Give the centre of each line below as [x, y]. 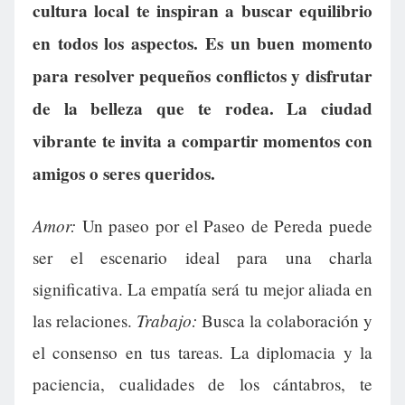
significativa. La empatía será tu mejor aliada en [202, 288]
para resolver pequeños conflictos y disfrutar [202, 75]
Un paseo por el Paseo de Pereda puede [224, 225]
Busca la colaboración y [285, 320]
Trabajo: [167, 320]
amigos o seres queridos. [124, 173]
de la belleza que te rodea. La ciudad [202, 108]
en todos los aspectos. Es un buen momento [202, 43]
